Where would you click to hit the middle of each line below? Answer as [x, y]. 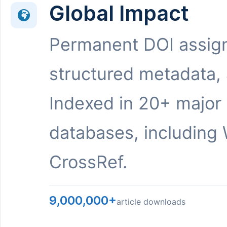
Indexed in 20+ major [135, 103]
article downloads [151, 202]
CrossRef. [88, 162]
